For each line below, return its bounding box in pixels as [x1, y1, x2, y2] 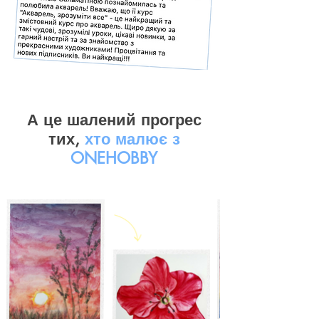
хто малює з [84, 129, 180, 149]
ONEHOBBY [70, 148, 157, 168]
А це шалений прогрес [26, 110, 202, 130]
